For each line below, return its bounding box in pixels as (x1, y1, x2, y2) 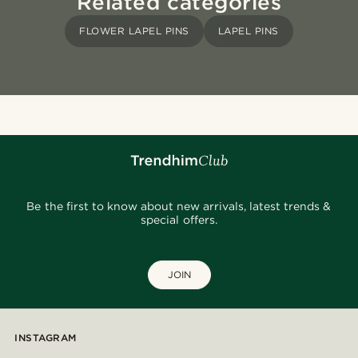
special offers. (141, 213, 217, 227)
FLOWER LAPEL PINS (79, 25, 189, 38)
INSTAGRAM (14, 332, 77, 344)
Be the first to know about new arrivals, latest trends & (26, 200, 332, 213)
